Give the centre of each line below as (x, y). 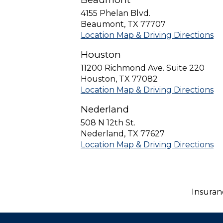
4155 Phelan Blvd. (115, 13)
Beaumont (102, 24)
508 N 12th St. (108, 123)
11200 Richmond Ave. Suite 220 (143, 68)
